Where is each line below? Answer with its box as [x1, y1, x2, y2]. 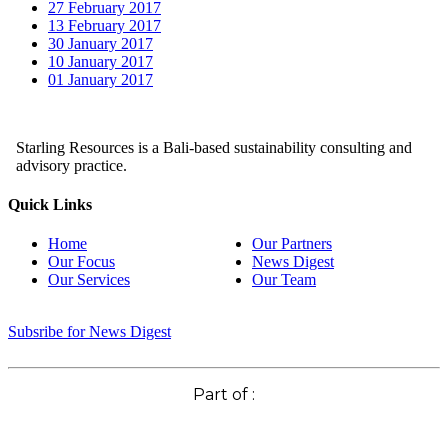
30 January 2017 [48, 34, 153, 52]
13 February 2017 [48, 16, 161, 34]
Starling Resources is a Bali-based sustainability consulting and [16, 138, 412, 156]
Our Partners [252, 235, 332, 253]
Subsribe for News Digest [8, 323, 171, 341]
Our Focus [48, 253, 115, 271]
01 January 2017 [48, 70, 153, 88]
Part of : [193, 385, 255, 405]
